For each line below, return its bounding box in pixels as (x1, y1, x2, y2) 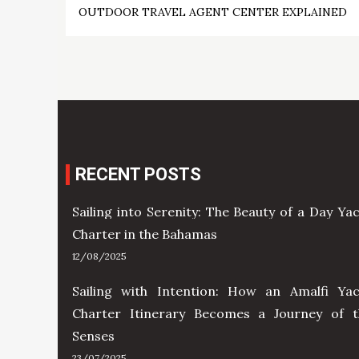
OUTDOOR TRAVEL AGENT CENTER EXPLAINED (79, 5, 347, 20)
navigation (78, 19, 234, 59)
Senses (71, 328, 115, 345)
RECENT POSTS (75, 164, 201, 185)
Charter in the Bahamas (71, 226, 217, 243)
